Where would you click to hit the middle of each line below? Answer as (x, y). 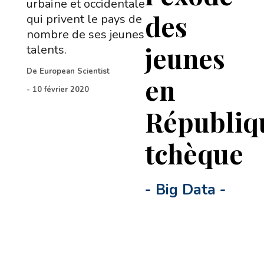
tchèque (194, 153)
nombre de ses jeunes (85, 34)
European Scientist (74, 71)
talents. (46, 50)
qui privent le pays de (84, 19)
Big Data (186, 190)
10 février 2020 (60, 90)
